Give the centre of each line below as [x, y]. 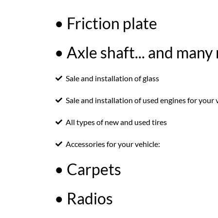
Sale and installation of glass [112, 78]
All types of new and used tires [116, 122]
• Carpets [88, 169]
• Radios [84, 198]
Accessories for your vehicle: [113, 144]
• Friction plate [106, 23]
